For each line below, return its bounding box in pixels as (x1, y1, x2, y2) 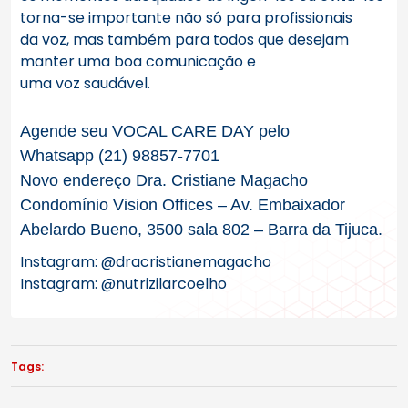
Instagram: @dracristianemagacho (20, 251, 271, 273)
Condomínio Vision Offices (20, 196, 213, 215)
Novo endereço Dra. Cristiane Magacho (20, 171, 308, 190)
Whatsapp (20, 147, 98, 166)
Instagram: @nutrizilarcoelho (20, 273, 227, 295)
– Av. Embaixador (213, 196, 345, 215)
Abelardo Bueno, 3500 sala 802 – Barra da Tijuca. (20, 220, 382, 240)
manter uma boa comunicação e (20, 51, 256, 73)
